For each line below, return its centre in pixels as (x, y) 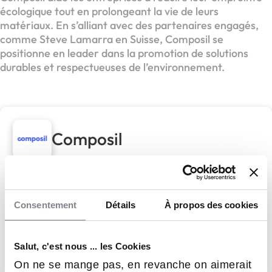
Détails (121, 205)
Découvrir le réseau (130, 249)
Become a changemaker (66, 187)
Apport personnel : (69, 219)
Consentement (46, 205)
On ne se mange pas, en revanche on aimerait (133, 265)
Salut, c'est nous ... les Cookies (83, 246)
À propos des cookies (211, 205)
